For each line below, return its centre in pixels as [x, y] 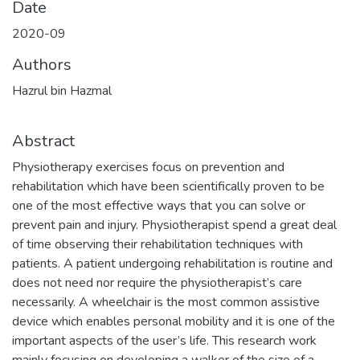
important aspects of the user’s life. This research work [164, 340]
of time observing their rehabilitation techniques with [157, 244]
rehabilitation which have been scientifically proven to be [168, 186]
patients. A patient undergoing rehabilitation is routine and [172, 263]
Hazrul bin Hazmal [62, 90]
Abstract [43, 141]
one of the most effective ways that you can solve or [159, 205]
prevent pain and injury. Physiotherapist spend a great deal [174, 225]
